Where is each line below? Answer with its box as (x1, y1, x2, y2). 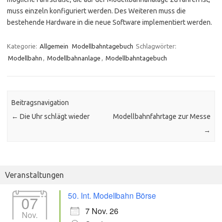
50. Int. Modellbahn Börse (68, 190, 156, 201)
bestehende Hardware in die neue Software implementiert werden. (7, 18, 212, 27)
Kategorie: (7, 43, 39, 50)
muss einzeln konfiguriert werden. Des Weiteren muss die (7, 7, 186, 15)
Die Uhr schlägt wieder (18, 112, 90, 120)
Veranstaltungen (5, 170, 64, 180)
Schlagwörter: (136, 43, 176, 50)
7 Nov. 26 (85, 205, 118, 217)
